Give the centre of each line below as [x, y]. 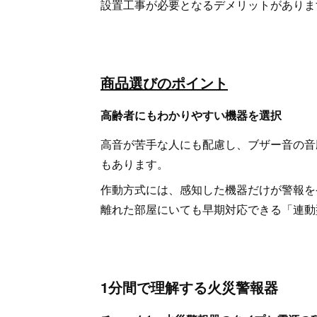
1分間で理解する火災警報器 [189, 287]
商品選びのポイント [164, 82]
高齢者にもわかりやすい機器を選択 [191, 115]
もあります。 [134, 163]
